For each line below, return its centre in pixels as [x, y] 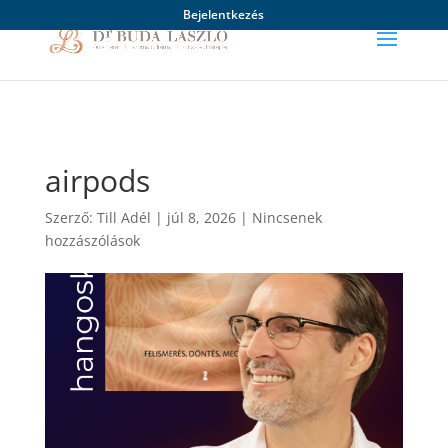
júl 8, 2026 [201, 217]
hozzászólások [92, 240]
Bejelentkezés [224, 14]
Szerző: [70, 217]
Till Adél [123, 217]
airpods [97, 180]
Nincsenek [286, 217]
